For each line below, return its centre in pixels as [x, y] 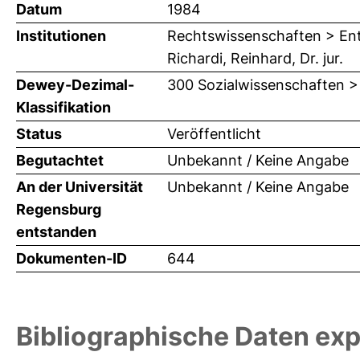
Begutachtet [60, 161]
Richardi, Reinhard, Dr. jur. [255, 59]
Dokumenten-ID [72, 259]
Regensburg [59, 210]
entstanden [56, 232]
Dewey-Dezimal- [75, 85]
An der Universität [80, 187]
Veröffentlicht [214, 134]
